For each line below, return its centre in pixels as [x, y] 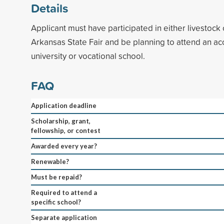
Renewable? [50, 161]
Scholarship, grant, [61, 121]
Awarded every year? [64, 146]
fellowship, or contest [66, 130]
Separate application [64, 217]
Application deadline [64, 105]
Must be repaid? [56, 177]
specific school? [56, 202]
